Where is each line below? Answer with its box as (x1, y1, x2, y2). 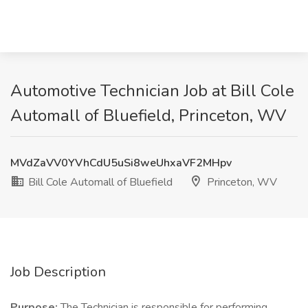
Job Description (10, 263, 106, 281)
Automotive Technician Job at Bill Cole (10, 80, 294, 102)
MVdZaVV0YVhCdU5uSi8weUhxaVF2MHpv (10, 155, 232, 170)
